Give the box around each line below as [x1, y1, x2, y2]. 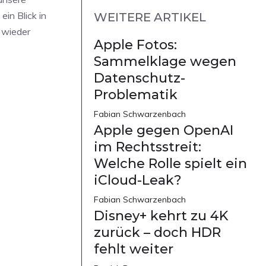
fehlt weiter [94, 241, 173, 258]
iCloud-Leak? [94, 172, 182, 189]
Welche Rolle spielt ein [94, 156, 247, 172]
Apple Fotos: [94, 37, 177, 53]
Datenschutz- [94, 70, 185, 87]
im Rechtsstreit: [94, 139, 201, 156]
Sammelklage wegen [94, 53, 236, 70]
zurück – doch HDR [94, 224, 221, 241]
